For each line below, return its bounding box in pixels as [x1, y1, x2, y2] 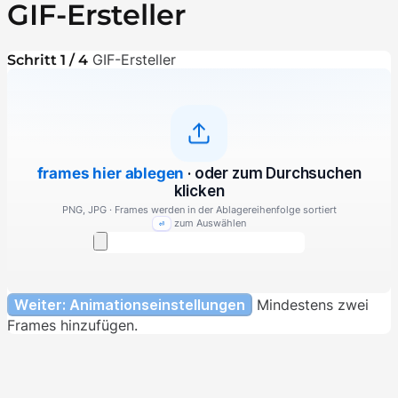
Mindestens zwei [257, 295, 369, 314]
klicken [173, 181, 225, 200]
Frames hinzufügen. [7, 315, 138, 334]
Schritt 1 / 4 [7, 51, 88, 68]
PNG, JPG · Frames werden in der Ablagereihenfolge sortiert [61, 203, 337, 216]
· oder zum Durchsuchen [187, 163, 362, 182]
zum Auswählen [174, 217, 247, 230]
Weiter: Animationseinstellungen [14, 295, 245, 314]
